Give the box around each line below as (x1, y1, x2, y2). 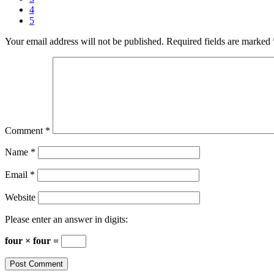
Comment (5, 125, 45, 136)
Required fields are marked (166, 36, 273, 47)
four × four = (5, 235, 61, 246)
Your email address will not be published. (5, 36, 164, 47)
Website (5, 192, 35, 203)
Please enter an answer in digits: (5, 214, 128, 225)
